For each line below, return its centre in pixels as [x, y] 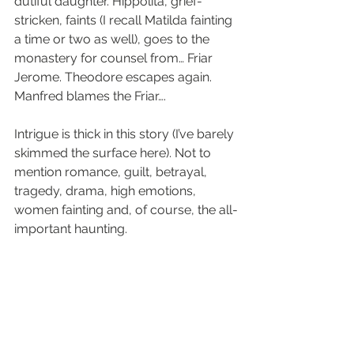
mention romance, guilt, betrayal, [112, 172]
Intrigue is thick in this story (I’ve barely [126, 134]
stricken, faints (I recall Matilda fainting [125, 21]
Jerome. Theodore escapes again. [115, 77]
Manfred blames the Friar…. [90, 96]
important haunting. [71, 229]
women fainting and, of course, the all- [126, 210]
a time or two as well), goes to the [113, 40]
